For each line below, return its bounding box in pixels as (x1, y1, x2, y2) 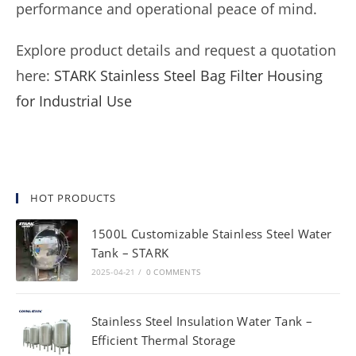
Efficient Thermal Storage (91, 331, 236, 348)
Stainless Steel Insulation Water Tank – (91, 312, 313, 329)
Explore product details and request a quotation (16, 41, 336, 60)
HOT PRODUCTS (30, 191, 116, 205)
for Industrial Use (16, 91, 132, 110)
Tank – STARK (91, 245, 169, 261)
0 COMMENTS (146, 266, 201, 278)
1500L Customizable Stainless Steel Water (91, 226, 332, 242)
